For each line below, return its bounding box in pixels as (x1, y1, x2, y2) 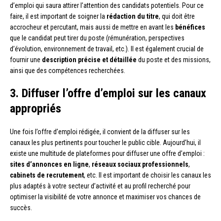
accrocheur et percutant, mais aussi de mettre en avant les (10, 23, 175, 32)
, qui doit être (159, 12, 195, 21)
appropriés (10, 102, 61, 116)
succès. (10, 204, 32, 212)
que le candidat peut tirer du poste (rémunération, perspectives (10, 34, 184, 42)
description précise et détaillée (42, 56, 137, 64)
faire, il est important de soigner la (10, 12, 107, 21)
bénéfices (175, 23, 205, 32)
